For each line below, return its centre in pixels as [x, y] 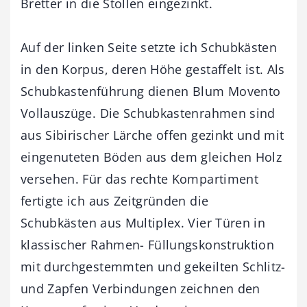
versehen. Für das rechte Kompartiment [139, 179]
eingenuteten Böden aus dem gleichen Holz [151, 157]
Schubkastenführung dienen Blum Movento [151, 91]
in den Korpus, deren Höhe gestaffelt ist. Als [153, 69]
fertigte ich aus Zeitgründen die [115, 200]
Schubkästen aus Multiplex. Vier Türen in [143, 222]
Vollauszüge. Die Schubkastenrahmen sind [148, 113]
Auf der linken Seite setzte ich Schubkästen [149, 47]
